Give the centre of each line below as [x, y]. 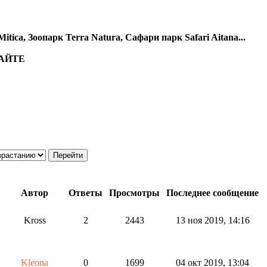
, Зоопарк [44, 37]
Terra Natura [93, 37]
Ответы [86, 193]
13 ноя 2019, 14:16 [212, 220]
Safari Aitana [212, 37]
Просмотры [134, 193]
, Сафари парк [153, 37]
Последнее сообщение [212, 193]
